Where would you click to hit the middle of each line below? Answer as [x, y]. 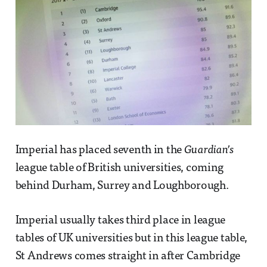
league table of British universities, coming [119, 168]
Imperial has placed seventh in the [100, 150]
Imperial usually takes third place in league [120, 221]
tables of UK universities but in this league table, [131, 238]
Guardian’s [209, 150]
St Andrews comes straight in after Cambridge [128, 256]
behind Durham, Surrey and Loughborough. [122, 186]
